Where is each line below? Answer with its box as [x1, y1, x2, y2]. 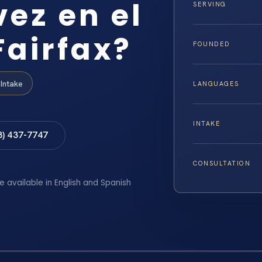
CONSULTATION [193, 159, 251, 168]
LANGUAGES [193, 80, 239, 88]
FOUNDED [193, 40, 230, 49]
